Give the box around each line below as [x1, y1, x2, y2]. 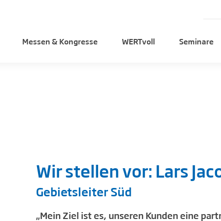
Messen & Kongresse [22, 36, 98, 46]
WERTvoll [122, 36, 155, 46]
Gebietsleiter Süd [36, 183, 132, 200]
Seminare [179, 36, 214, 46]
